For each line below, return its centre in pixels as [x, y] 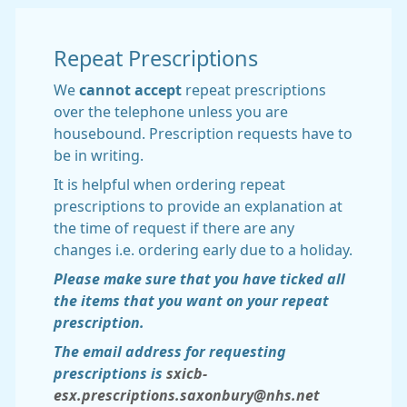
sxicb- [187, 373]
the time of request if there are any [174, 228]
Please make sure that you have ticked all [199, 279]
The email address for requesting [170, 352]
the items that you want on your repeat [191, 301]
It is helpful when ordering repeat [169, 184]
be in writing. [99, 155]
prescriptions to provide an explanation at [198, 206]
